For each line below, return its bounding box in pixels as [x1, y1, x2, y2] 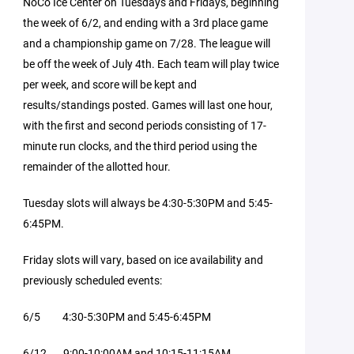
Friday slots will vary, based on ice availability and [23, 252, 264, 267]
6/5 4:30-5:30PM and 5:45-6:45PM [23, 309, 212, 324]
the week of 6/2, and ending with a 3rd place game [23, 15, 269, 30]
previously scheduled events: [23, 273, 163, 288]
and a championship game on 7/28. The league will [23, 36, 271, 51]
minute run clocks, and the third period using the [23, 138, 258, 153]
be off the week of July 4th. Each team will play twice [23, 56, 280, 71]
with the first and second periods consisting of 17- [23, 118, 267, 133]
